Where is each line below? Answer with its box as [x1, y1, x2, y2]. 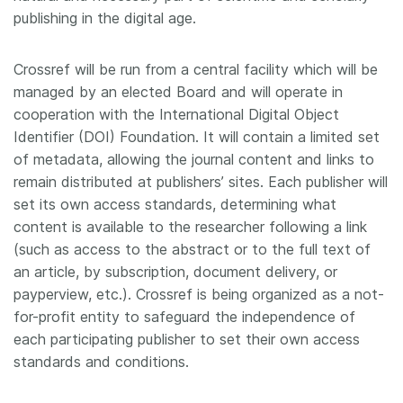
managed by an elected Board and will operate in [13, 83, 343, 101]
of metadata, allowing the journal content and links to [13, 150, 374, 168]
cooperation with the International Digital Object [13, 105, 339, 123]
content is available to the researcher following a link [13, 218, 367, 236]
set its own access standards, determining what [13, 195, 336, 213]
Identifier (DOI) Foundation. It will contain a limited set [13, 128, 380, 146]
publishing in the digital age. [13, 9, 196, 27]
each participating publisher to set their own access [13, 330, 360, 348]
